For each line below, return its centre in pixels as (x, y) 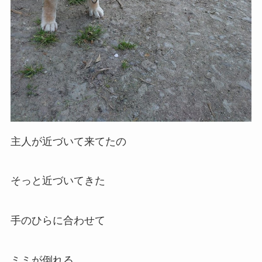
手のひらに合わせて (58, 221)
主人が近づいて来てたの (68, 141)
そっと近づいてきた (58, 181)
